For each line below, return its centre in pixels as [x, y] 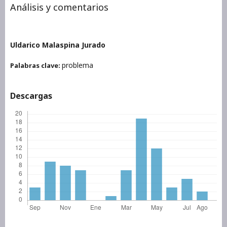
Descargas [31, 96]
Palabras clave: [36, 65]
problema [78, 65]
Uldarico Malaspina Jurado [58, 45]
